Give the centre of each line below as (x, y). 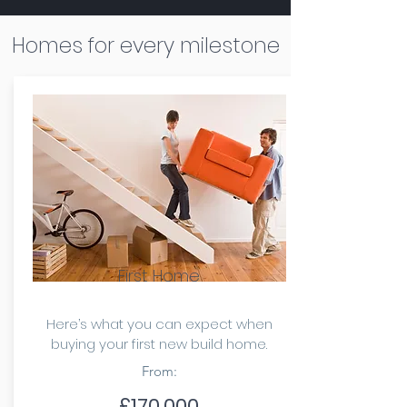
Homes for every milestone (145, 45)
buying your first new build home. (159, 344)
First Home (159, 276)
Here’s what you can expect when (159, 324)
